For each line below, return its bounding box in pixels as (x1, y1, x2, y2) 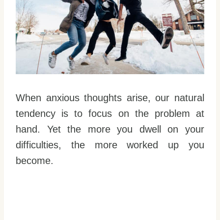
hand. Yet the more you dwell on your (16, 123, 204, 135)
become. (16, 155, 54, 166)
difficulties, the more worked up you (16, 139, 204, 150)
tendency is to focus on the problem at (16, 108, 204, 119)
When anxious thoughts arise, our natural (16, 92, 204, 103)
